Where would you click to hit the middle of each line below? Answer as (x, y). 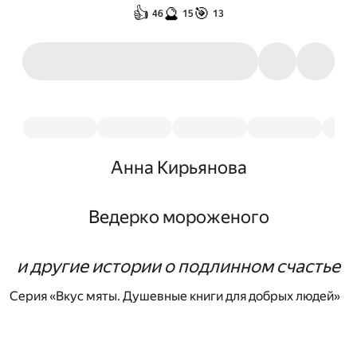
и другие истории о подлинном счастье (178, 266)
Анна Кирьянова (178, 167)
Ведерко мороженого (178, 217)
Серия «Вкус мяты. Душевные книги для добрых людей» (175, 296)
